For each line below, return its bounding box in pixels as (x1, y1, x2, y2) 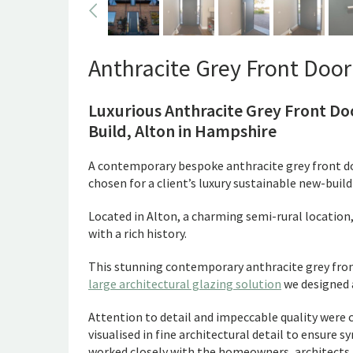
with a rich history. (88, 225, 187, 241)
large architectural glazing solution (88, 276, 281, 292)
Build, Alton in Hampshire (88, 120, 277, 142)
